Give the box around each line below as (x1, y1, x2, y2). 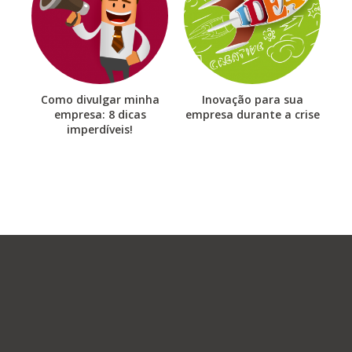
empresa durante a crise (185, 107, 320, 123)
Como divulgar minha (40, 92, 159, 108)
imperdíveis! (67, 122, 133, 137)
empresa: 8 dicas (53, 107, 146, 123)
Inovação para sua (201, 92, 303, 108)
